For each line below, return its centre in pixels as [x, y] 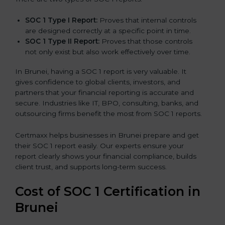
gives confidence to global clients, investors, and [98, 82]
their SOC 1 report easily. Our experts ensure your [99, 146]
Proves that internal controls [147, 20]
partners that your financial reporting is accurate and [104, 93]
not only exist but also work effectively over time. [108, 52]
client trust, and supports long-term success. [91, 167]
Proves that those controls [146, 41]
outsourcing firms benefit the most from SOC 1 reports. [108, 114]
